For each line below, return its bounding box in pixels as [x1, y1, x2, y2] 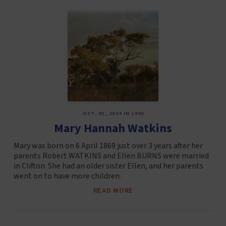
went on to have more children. [13, 170, 121, 182]
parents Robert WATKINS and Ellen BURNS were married [13, 150, 209, 161]
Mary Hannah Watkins [53, 119, 172, 137]
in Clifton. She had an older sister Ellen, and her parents [13, 160, 203, 172]
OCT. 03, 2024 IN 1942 [82, 109, 144, 117]
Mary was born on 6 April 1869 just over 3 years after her [13, 140, 203, 151]
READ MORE [93, 185, 134, 196]
